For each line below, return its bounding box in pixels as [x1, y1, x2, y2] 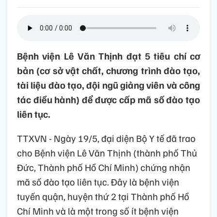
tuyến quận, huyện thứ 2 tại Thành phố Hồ [17, 190, 189, 203]
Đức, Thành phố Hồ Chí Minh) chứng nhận [17, 161, 190, 174]
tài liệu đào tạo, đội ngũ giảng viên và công [17, 78, 200, 92]
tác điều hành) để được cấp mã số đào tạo [17, 93, 200, 106]
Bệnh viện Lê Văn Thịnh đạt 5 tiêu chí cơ [17, 49, 200, 62]
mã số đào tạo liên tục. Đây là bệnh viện [17, 175, 179, 188]
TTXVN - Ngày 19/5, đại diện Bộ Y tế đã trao [17, 132, 196, 145]
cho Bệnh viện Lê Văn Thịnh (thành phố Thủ [17, 146, 197, 159]
